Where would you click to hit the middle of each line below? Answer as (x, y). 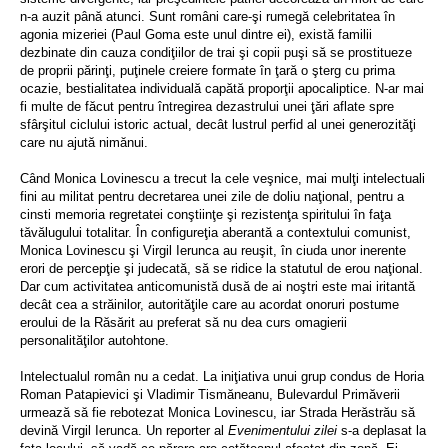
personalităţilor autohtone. (94, 340)
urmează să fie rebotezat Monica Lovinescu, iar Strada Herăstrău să (217, 412)
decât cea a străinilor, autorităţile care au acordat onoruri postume (209, 304)
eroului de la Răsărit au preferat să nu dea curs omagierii (183, 322)
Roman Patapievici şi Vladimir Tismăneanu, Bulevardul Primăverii (210, 394)
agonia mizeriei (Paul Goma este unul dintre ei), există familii (196, 34)
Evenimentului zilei (282, 430)
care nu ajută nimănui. (84, 142)
